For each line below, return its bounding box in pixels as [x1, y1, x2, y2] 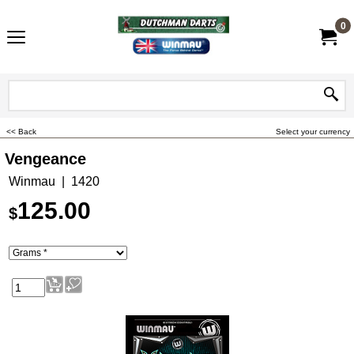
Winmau [9, 175, 55, 188]
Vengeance [5, 150, 86, 168]
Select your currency [276, 127, 350, 136]
